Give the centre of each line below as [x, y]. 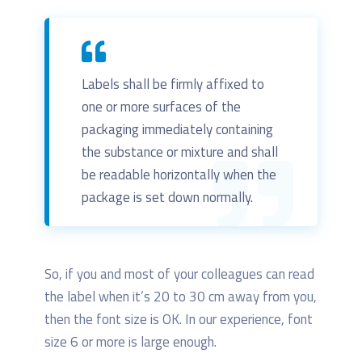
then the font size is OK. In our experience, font [179, 319]
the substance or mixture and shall [180, 152]
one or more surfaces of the [161, 106]
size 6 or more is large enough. [130, 341]
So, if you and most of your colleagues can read [179, 274]
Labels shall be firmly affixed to [173, 84]
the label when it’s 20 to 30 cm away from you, [181, 296]
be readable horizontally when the [179, 174]
